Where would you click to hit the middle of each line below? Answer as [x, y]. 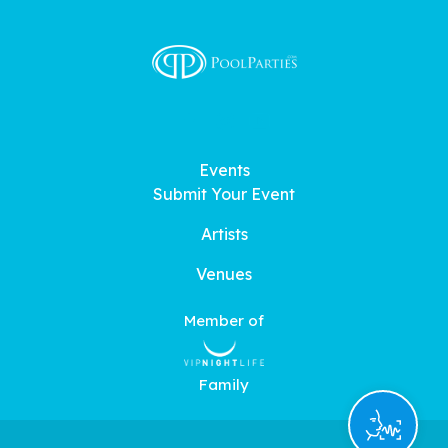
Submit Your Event [224, 194]
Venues [224, 274]
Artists [224, 234]
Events [224, 170]
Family [224, 384]
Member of [224, 321]
